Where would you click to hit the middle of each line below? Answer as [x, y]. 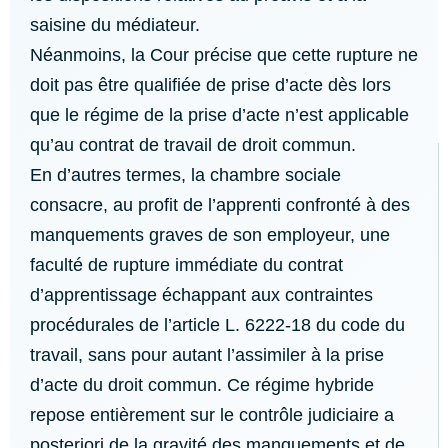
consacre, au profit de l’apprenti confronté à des [220, 205]
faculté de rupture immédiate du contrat [186, 265]
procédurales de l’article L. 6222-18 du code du [217, 325]
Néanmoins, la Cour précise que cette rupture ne [224, 55]
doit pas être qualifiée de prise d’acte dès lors [210, 85]
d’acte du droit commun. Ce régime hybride [202, 385]
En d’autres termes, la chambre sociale [185, 175]
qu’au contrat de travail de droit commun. [198, 145]
